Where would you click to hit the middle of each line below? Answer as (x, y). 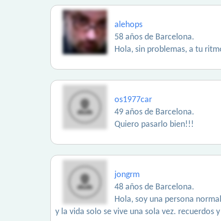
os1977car (133, 100)
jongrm (127, 175)
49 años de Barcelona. (154, 112)
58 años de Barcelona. (154, 37)
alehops (129, 25)
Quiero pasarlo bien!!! (154, 125)
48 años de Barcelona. (154, 187)
